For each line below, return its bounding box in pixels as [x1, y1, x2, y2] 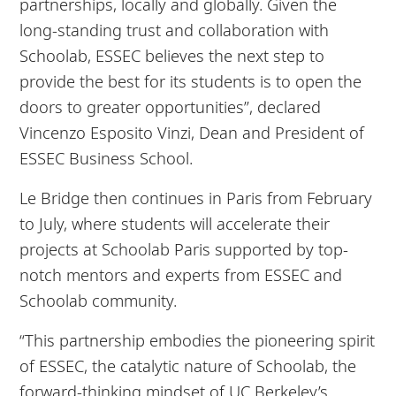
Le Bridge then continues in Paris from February [19, 186, 373, 209]
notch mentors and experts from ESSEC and [19, 263, 343, 286]
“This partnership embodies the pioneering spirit [19, 328, 376, 351]
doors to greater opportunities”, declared [19, 95, 322, 118]
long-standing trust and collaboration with [19, 18, 330, 41]
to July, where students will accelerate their [19, 211, 331, 234]
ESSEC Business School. [19, 146, 194, 169]
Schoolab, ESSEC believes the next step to [19, 43, 325, 66]
